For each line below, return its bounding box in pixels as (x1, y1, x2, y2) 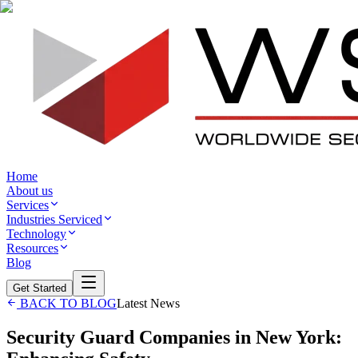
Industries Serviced (6, 213, 102, 226)
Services (6, 198, 49, 212)
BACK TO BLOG (17, 296, 117, 310)
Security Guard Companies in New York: (6, 326, 342, 348)
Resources (6, 241, 58, 255)
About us (6, 184, 53, 197)
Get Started (13, 282, 66, 294)
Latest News (117, 296, 180, 310)
